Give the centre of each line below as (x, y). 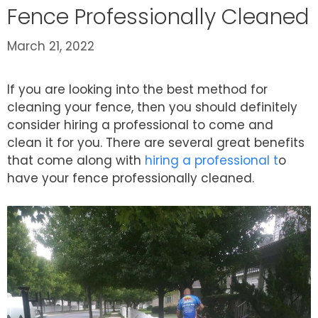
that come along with (76, 161)
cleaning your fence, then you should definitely (152, 108)
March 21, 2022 (51, 46)
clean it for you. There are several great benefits (156, 143)
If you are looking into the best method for (137, 90)
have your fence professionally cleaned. (131, 179)
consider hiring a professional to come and (140, 125)
